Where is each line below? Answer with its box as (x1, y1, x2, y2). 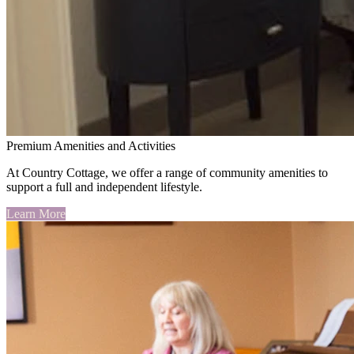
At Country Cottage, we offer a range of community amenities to (6, 166, 328, 180)
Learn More (6, 207, 66, 221)
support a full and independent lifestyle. (6, 180, 202, 194)
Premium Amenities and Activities (6, 139, 175, 153)
